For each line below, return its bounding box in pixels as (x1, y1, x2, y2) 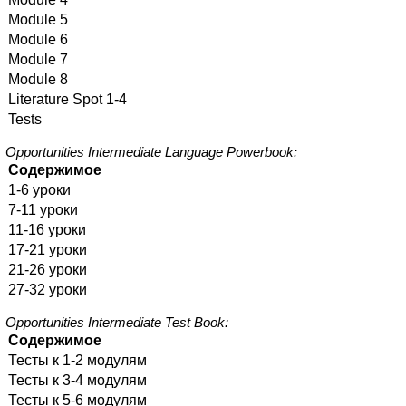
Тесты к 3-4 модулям (8, 372, 147, 389)
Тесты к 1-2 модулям (8, 353, 147, 369)
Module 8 (8, 72, 68, 88)
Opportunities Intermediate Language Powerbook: (5, 145, 297, 160)
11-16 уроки (8, 222, 86, 238)
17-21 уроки (8, 242, 87, 258)
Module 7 (8, 52, 68, 68)
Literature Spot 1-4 (8, 92, 127, 108)
